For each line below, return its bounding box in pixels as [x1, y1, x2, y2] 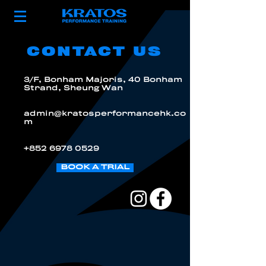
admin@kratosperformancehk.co [24, 110, 186, 117]
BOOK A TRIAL [61, 164, 129, 170]
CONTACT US [27, 46, 163, 58]
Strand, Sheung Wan [24, 85, 123, 91]
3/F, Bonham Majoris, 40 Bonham [24, 77, 182, 83]
